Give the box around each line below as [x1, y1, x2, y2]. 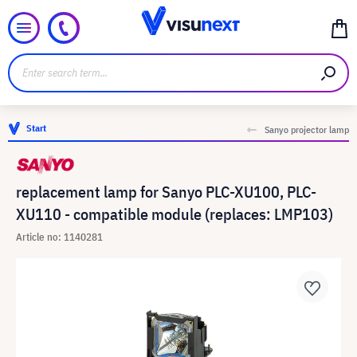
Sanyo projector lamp [265, 124, 349, 135]
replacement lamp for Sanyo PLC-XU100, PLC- [16, 181, 316, 202]
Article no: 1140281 [16, 230, 103, 244]
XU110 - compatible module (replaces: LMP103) [16, 203, 333, 225]
